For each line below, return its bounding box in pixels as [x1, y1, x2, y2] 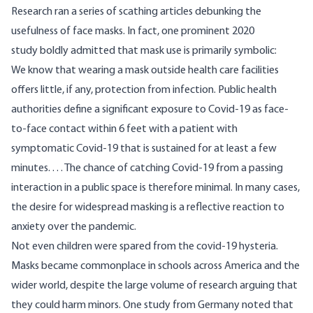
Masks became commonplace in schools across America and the [11, 261, 300, 272]
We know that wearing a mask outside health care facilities [11, 65, 279, 77]
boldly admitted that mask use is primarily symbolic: [38, 45, 277, 57]
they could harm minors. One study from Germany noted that [11, 300, 293, 312]
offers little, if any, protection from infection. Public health [11, 85, 277, 96]
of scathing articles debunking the [104, 6, 261, 18]
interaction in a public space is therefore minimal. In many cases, [11, 182, 300, 194]
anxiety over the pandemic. [11, 221, 136, 233]
